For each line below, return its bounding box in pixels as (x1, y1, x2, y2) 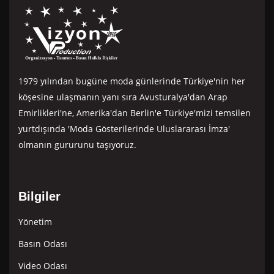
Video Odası (18, 259, 67, 272)
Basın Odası (18, 237, 67, 250)
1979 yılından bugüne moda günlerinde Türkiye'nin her (18, 75, 245, 87)
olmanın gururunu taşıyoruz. (18, 138, 136, 150)
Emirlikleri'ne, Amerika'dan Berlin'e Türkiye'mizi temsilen (18, 106, 251, 119)
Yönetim (18, 215, 52, 228)
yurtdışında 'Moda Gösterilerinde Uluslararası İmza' (18, 122, 230, 135)
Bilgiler (18, 189, 61, 203)
